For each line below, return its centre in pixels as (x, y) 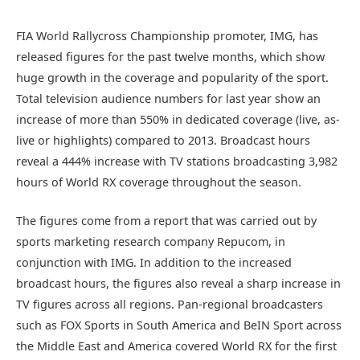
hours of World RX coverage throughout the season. (159, 182)
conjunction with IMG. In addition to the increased (154, 263)
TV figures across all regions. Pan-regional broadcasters (170, 305)
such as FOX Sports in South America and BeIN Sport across (179, 325)
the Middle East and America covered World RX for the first (176, 346)
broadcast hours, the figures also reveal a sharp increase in (178, 284)
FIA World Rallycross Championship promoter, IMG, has (167, 36)
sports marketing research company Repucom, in (151, 242)
